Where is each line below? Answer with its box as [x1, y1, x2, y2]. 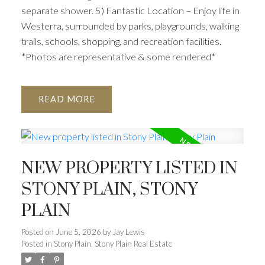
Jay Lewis [112, 227, 145, 237]
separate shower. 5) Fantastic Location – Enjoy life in [21, 5, 240, 17]
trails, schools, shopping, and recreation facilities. [21, 35, 221, 47]
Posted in [21, 239, 52, 249]
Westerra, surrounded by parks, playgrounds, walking [21, 20, 239, 32]
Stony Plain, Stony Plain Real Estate [53, 239, 172, 249]
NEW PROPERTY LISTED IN [21, 158, 238, 180]
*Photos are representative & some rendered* [21, 51, 215, 63]
